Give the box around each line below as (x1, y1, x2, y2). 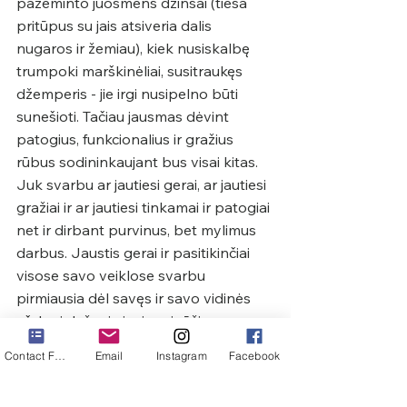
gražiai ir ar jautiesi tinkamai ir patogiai (16, 197, 273, 216)
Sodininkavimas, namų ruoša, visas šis (16, 379, 273, 398)
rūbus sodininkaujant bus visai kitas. (16, 152, 262, 171)
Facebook (228, 348, 281, 362)
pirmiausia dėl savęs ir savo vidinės (16, 288, 254, 307)
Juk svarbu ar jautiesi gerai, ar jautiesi (16, 174, 270, 194)
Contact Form (54, 348, 65, 362)
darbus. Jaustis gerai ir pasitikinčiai (16, 243, 253, 262)
